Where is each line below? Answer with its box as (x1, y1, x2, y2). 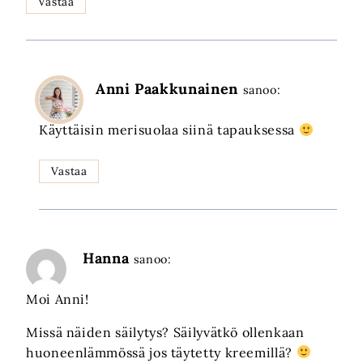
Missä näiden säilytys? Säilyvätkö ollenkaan (26, 323, 305, 340)
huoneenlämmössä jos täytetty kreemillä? (26, 344, 297, 361)
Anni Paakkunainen (96, 79, 238, 98)
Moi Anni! (26, 290, 89, 307)
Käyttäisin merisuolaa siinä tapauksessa (39, 122, 299, 139)
